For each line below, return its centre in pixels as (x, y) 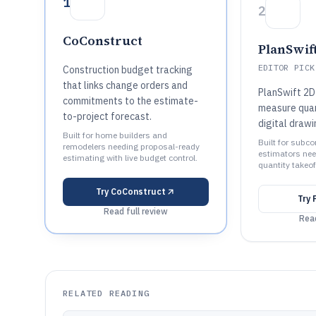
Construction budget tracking (128, 70)
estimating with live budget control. (130, 158)
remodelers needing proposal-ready (131, 146)
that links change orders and (125, 85)
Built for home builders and (115, 135)
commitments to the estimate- (130, 101)
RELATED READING (106, 293)
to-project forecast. (107, 116)
